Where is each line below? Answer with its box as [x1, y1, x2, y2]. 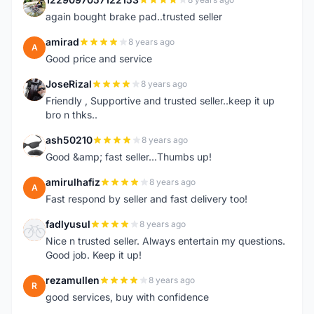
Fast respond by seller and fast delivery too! [46, 193, 247, 205]
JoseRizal [46, 78, 92, 90]
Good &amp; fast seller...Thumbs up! [46, 151, 212, 163]
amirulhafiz [46, 176, 100, 188]
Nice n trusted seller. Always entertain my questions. [46, 235, 285, 247]
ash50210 [46, 134, 93, 146]
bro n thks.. [46, 109, 97, 121]
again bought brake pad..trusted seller [46, 11, 222, 22]
